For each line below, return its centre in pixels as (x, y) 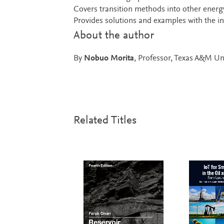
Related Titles (105, 120)
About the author (113, 35)
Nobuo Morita (109, 58)
